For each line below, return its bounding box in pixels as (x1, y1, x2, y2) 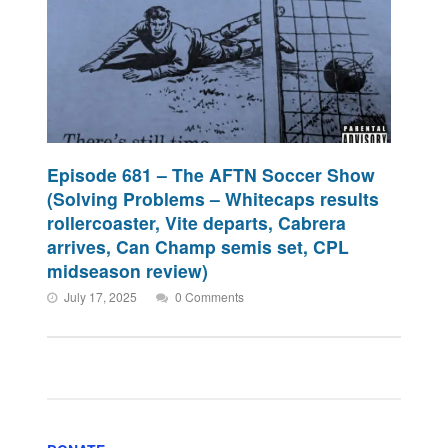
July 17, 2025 (64, 287, 138, 305)
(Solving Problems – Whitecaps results (47, 185, 380, 211)
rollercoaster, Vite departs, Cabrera (47, 209, 347, 235)
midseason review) (47, 257, 209, 283)
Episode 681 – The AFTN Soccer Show (47, 161, 376, 187)
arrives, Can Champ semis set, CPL (47, 233, 350, 259)
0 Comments (175, 287, 245, 305)
